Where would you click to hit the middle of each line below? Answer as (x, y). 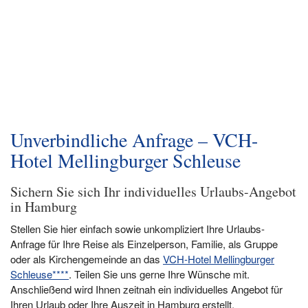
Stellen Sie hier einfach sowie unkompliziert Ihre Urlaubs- (137, 229)
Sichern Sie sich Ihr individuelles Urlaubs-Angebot (153, 191)
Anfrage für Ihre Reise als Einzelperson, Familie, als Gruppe (144, 244)
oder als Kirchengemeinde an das (87, 259)
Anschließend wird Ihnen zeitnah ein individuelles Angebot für (146, 289)
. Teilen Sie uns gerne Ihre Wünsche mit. (159, 274)
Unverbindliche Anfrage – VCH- (134, 140)
